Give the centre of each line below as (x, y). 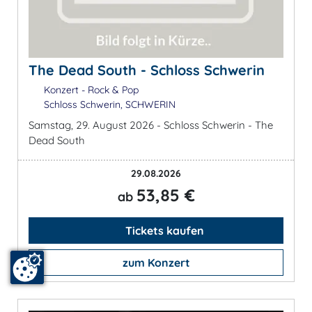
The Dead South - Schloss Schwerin (147, 70)
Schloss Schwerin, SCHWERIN (108, 105)
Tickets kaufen (163, 231)
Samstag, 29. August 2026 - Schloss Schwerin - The (151, 125)
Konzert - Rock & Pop (89, 90)
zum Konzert (156, 263)
